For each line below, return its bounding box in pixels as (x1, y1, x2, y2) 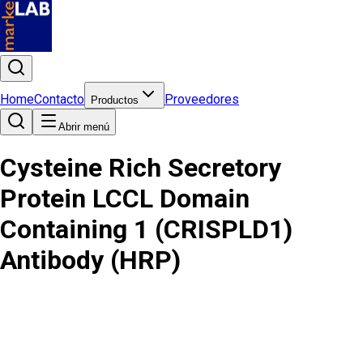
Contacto (34, 92, 84, 107)
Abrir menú (58, 121, 109, 133)
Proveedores (164, 92, 239, 107)
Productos (91, 94, 139, 106)
